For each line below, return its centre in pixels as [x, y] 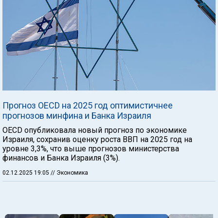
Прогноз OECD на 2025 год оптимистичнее [88, 105]
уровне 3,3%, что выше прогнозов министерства [91, 148]
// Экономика [69, 173]
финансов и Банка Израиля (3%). [61, 158]
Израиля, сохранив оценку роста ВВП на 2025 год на [97, 139]
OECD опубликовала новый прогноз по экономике [95, 130]
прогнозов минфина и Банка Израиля [77, 115]
